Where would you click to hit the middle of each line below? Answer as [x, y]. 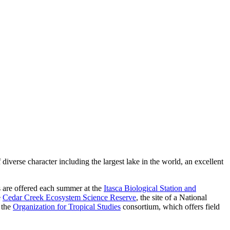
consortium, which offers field [170, 207]
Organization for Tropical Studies [67, 207]
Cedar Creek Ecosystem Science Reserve [69, 198]
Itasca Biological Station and [150, 188]
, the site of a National [171, 198]
